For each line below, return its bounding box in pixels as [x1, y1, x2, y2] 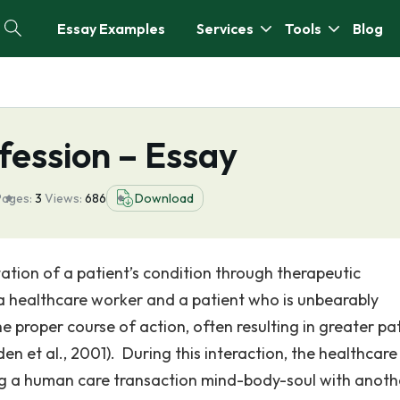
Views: [45, 190, 85, 206]
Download [135, 190, 194, 206]
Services [196, 20, 254, 37]
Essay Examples [57, 20, 165, 37]
